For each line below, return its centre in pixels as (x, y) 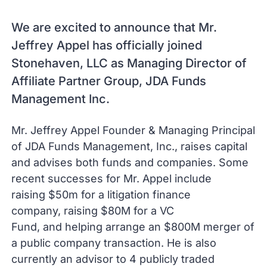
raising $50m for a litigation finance (101, 195)
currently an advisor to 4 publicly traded (113, 259)
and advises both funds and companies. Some (130, 162)
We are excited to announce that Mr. (114, 27)
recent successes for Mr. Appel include (112, 178)
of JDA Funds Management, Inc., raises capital (130, 146)
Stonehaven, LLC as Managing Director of (129, 63)
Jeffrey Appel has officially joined (107, 45)
